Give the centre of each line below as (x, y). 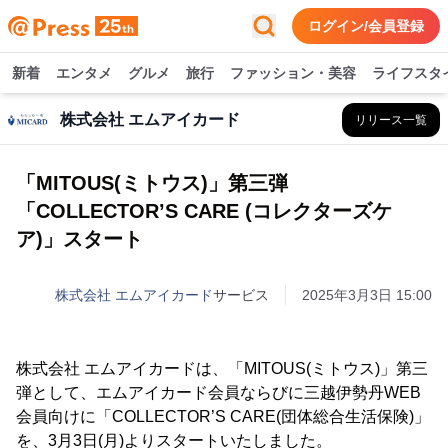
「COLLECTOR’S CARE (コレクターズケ (204, 211)
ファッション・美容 (293, 73)
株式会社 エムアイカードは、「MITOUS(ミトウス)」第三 (222, 368)
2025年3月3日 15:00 (367, 295)
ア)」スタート (79, 239)
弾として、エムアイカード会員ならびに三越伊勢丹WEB (218, 392)
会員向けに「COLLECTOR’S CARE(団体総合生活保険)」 (223, 416)
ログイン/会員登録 (366, 26)
